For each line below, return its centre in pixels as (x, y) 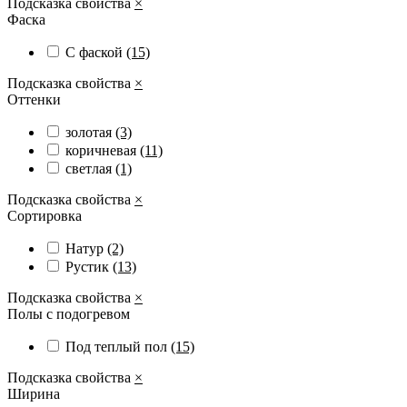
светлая (90, 168)
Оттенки (34, 99)
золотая (90, 132)
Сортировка (45, 215)
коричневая (103, 150)
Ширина (34, 393)
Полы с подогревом (69, 313)
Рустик (89, 266)
